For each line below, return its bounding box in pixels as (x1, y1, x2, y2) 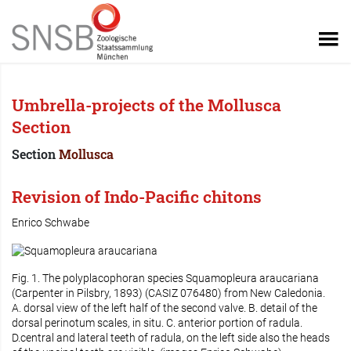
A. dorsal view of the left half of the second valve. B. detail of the (12, 301, 317, 314)
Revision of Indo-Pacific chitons (12, 186, 262, 208)
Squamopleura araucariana (186, 271, 319, 284)
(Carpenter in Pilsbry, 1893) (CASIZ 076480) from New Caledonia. (12, 286, 325, 299)
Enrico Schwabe (12, 216, 89, 229)
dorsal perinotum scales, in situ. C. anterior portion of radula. (12, 316, 302, 329)
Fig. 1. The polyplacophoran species (12, 271, 186, 284)
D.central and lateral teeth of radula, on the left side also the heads (12, 331, 330, 344)
